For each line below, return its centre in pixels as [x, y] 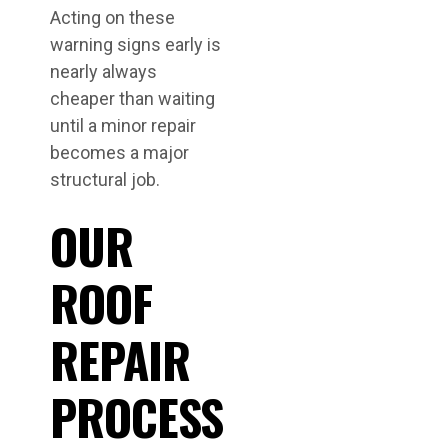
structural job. [105, 180]
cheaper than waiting [132, 99]
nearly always [103, 72]
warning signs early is [135, 45]
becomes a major [119, 153]
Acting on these [112, 18]
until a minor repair [123, 126]
